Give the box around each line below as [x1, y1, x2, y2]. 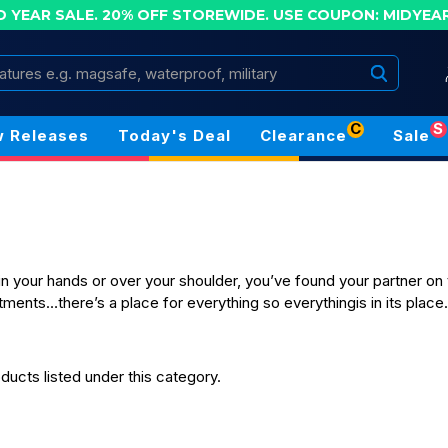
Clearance [260, 126, 347, 145]
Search [145, 56, 194, 75]
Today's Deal [118, 126, 231, 145]
